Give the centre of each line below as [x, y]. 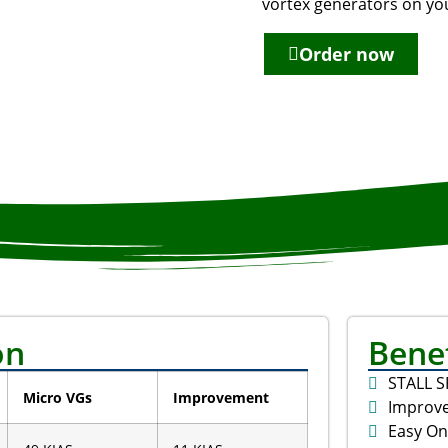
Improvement [221, 397]
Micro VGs [57, 397]
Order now [346, 53]
